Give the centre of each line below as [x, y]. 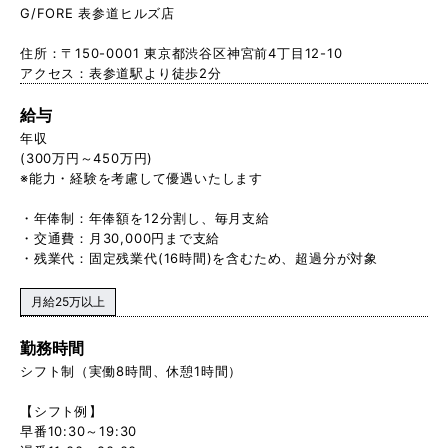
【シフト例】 [61, 410]
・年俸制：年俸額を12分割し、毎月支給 [145, 217]
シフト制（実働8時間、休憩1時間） [131, 370]
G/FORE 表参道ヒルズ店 [97, 12]
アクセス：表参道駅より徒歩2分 [121, 72]
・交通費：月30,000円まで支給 [120, 237]
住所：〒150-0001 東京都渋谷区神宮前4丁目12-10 [181, 52]
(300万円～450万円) [87, 157]
